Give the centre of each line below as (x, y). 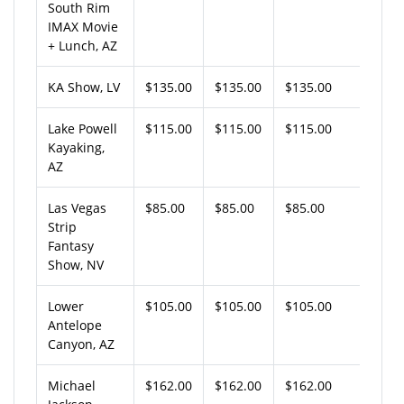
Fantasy (71, 245)
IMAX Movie (83, 26)
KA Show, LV (84, 87)
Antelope (75, 325)
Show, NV (76, 264)
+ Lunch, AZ (83, 45)
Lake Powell (83, 128)
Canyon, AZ (81, 344)
